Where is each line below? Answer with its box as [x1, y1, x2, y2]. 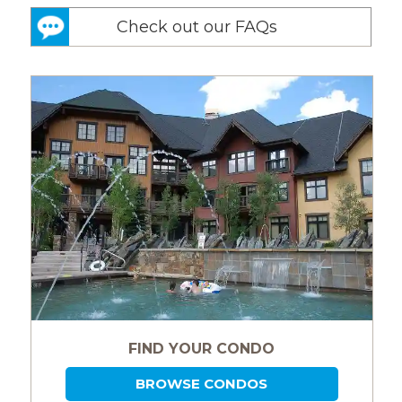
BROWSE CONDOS [135, 374, 268, 392]
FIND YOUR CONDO [128, 339, 275, 357]
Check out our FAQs [116, 17, 277, 37]
